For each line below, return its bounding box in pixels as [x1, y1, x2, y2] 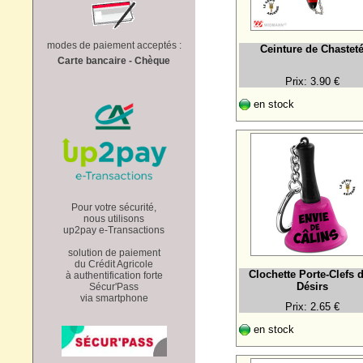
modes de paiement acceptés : [46, 39, 181, 51]
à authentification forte [65, 269, 163, 281]
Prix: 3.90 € [284, 75, 340, 88]
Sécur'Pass [89, 280, 139, 293]
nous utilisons [83, 212, 144, 224]
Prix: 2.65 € [284, 300, 340, 313]
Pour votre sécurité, [71, 201, 156, 213]
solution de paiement [67, 246, 160, 258]
